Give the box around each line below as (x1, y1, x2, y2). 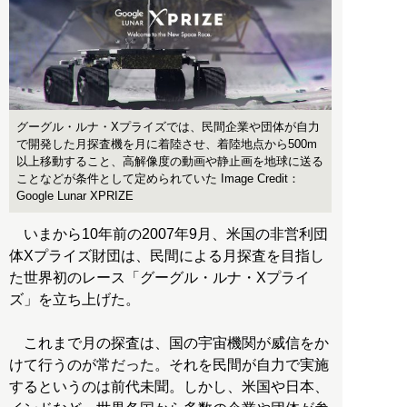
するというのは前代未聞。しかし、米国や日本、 (9, 379, 329, 395)
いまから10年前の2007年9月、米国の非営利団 (9, 226, 328, 243)
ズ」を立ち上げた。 (9, 292, 140, 308)
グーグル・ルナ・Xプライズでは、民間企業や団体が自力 (16, 120, 320, 134)
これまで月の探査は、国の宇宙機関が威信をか (9, 335, 329, 352)
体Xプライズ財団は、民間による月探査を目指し (9, 248, 324, 264)
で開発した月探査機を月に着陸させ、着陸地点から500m (16, 137, 317, 152)
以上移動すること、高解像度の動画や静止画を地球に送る (16, 154, 323, 169)
